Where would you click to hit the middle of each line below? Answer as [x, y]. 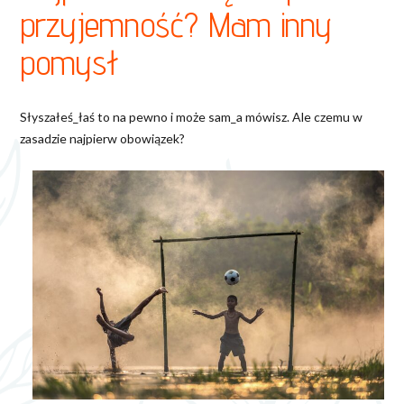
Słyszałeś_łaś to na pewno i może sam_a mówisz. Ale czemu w [191, 117]
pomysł [69, 62]
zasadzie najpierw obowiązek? [102, 139]
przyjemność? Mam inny [176, 24]
